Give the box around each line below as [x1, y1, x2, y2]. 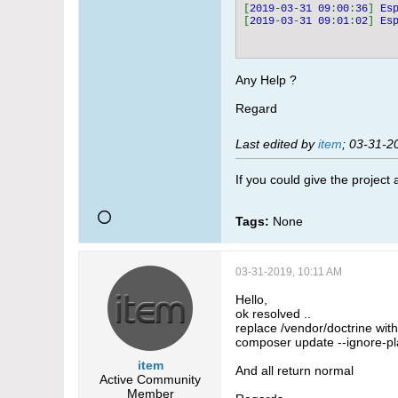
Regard [235, 101, 277, 115]
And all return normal [235, 363, 354, 378]
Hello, [235, 292, 267, 306]
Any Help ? [235, 73, 297, 87]
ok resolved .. [235, 306, 311, 321]
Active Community [99, 372, 201, 386]
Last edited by [235, 137, 318, 151]
